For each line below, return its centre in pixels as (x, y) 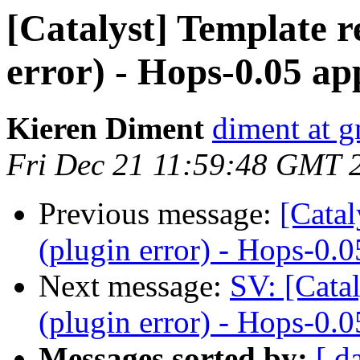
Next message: (134, 286)
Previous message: (159, 214)
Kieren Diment (105, 129)
